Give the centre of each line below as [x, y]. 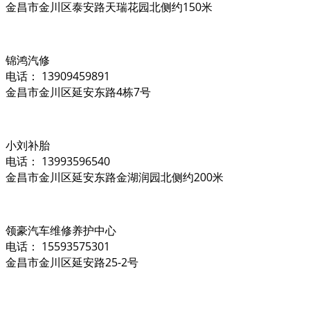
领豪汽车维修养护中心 [61, 230]
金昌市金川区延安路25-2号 [72, 262]
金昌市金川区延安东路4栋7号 [78, 92]
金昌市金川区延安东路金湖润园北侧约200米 [115, 177]
